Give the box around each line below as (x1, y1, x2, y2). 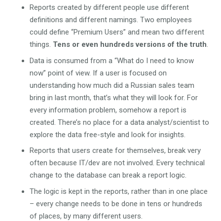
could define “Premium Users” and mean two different (30, 28, 204, 37)
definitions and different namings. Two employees (30, 15, 192, 25)
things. (30, 40, 53, 49)
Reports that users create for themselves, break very (30, 146, 201, 155)
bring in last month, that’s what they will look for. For (30, 93, 198, 102)
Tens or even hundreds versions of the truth (53, 40, 207, 49)
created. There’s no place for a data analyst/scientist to (30, 117, 209, 127)
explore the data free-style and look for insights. (30, 130, 185, 139)
